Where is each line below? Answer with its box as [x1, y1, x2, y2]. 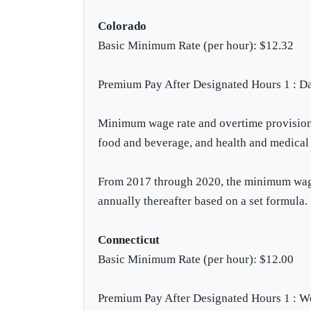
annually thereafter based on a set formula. [98, 194, 308, 208]
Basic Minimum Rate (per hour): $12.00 [98, 252, 294, 266]
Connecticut [98, 233, 160, 246]
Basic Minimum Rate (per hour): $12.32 [98, 38, 294, 52]
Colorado [98, 19, 147, 33]
